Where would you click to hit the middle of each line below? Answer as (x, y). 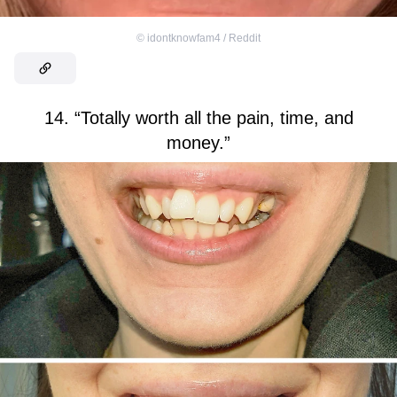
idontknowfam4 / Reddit (204, 38)
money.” (198, 142)
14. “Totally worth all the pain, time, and (198, 117)
